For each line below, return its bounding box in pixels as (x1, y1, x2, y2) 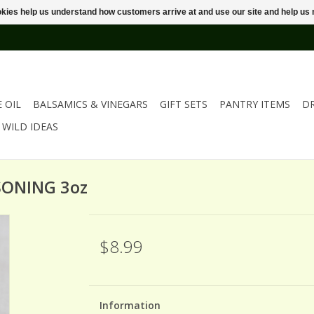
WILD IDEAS (2, 120, 58, 133)
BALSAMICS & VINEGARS (33, 97, 148, 111)
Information (99, 299, 161, 312)
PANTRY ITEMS (219, 97, 290, 111)
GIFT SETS (160, 97, 207, 111)
